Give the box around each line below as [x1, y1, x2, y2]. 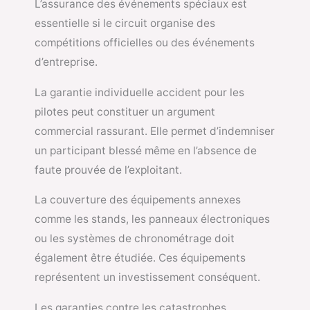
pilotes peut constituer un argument [35, 104, 215, 118]
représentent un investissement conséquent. [35, 271, 260, 284]
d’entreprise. [35, 55, 98, 69]
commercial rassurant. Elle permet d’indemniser [35, 124, 275, 138]
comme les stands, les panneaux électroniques [35, 212, 270, 226]
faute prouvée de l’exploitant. [35, 163, 182, 176]
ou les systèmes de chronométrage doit [35, 232, 235, 246]
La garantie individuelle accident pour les [35, 85, 244, 99]
